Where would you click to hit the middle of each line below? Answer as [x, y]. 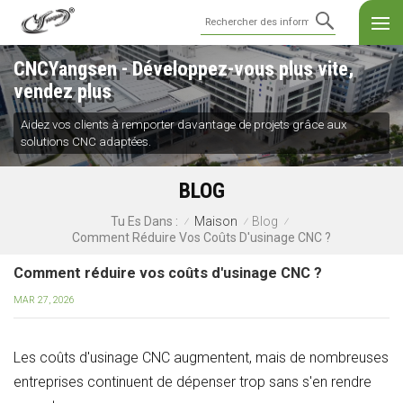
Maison [216, 221]
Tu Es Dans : [144, 222]
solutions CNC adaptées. [85, 141]
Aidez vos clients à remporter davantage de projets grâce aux [184, 124]
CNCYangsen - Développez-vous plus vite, [184, 68]
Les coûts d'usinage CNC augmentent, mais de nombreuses [201, 357]
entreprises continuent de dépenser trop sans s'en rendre [193, 381]
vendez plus [63, 90]
